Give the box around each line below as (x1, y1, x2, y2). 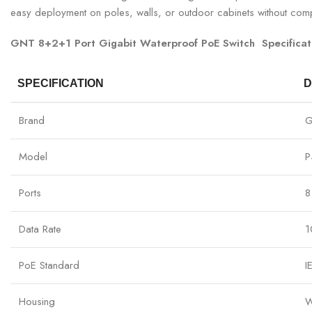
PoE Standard (19, 257, 79, 273)
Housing (19, 293, 55, 309)
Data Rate (19, 221, 61, 237)
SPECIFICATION (17, 77, 104, 89)
